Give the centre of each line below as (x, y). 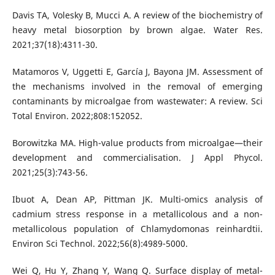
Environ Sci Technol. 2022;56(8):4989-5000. (100, 243)
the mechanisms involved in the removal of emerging (137, 86)
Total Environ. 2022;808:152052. (77, 115)
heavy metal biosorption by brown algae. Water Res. (137, 29)
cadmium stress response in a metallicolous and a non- (137, 214)
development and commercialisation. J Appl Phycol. (137, 157)
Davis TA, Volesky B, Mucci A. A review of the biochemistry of (137, 15)
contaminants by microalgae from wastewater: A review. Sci (137, 101)
